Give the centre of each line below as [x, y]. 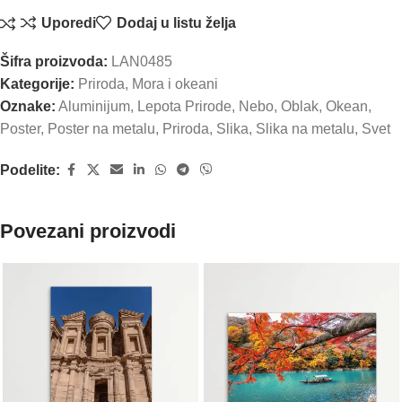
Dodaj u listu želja [176, 23]
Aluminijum [94, 106]
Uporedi [69, 23]
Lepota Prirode [184, 106]
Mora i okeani [175, 83]
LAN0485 [142, 61]
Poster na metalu [101, 128]
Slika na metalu [305, 128]
